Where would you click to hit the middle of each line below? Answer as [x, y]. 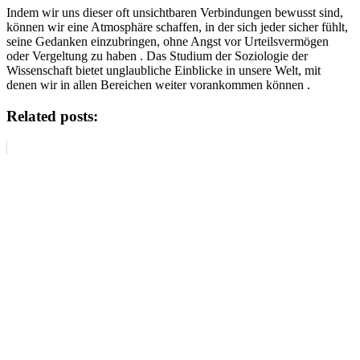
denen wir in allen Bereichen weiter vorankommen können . [158, 85]
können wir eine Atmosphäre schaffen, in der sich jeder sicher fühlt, [177, 27]
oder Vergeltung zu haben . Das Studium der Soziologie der [157, 56]
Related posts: [52, 117]
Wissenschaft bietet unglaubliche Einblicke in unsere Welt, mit [164, 71]
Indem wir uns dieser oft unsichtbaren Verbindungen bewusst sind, [175, 13]
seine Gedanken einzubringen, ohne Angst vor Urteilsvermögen [168, 42]
